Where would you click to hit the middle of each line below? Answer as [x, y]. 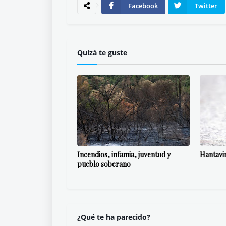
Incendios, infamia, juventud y [124, 155]
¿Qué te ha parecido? [114, 217]
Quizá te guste [102, 53]
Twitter [206, 6]
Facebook [143, 6]
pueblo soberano [104, 164]
